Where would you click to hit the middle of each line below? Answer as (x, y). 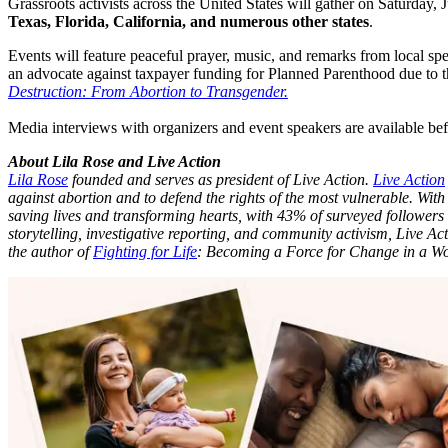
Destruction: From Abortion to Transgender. (148, 91)
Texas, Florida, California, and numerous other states (188, 21)
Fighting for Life (145, 251)
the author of (50, 251)
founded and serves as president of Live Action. (220, 179)
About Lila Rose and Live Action (114, 161)
